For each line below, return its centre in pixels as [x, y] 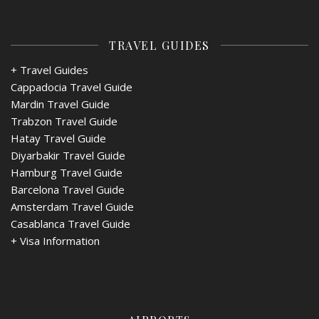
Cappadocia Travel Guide [72, 87]
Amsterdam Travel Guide [72, 206]
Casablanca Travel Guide [70, 223]
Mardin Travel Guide [60, 104]
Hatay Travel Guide [58, 138]
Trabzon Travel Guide [64, 121]
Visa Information [60, 240]
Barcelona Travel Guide [68, 189]
